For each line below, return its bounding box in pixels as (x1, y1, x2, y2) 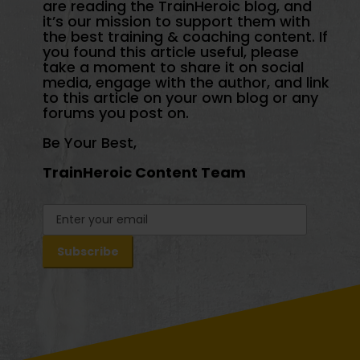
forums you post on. (42, 103, 189, 124)
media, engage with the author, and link (42, 72, 329, 93)
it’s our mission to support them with (42, 11, 310, 32)
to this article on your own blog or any (42, 88, 318, 108)
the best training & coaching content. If (42, 27, 328, 47)
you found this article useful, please (42, 42, 299, 63)
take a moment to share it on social (42, 57, 304, 78)
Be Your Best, (42, 133, 137, 153)
